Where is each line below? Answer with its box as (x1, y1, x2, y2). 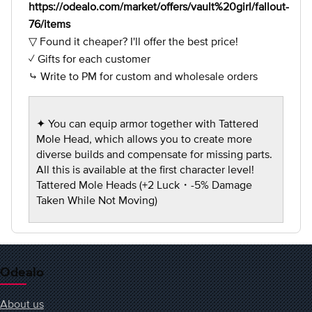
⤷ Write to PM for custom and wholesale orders (29, 70, 258, 82)
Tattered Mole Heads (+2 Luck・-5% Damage (36, 178, 252, 191)
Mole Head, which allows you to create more (36, 132, 252, 145)
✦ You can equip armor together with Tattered (36, 117, 258, 130)
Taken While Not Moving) (36, 194, 157, 206)
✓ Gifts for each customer (29, 52, 150, 65)
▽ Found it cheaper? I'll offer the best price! (29, 35, 238, 47)
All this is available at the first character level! (36, 163, 254, 175)
